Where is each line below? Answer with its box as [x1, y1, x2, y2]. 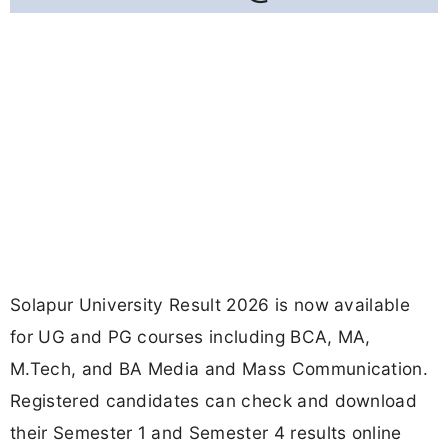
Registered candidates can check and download [10, 390, 418, 412]
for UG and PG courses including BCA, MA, [10, 326, 371, 348]
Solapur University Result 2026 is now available [10, 294, 411, 316]
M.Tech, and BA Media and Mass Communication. [10, 358, 429, 380]
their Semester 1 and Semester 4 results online [10, 422, 402, 444]
